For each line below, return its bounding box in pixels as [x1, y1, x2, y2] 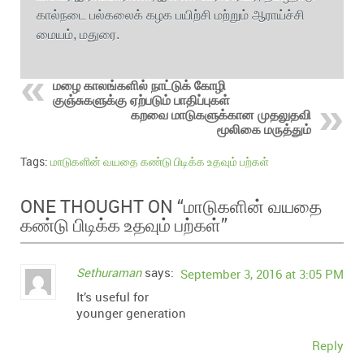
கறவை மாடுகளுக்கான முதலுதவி [131, 108, 311, 122]
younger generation [76, 305, 186, 321]
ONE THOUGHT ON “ [20, 194, 184, 218]
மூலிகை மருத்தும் [217, 123, 311, 136]
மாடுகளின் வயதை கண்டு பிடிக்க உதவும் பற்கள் [50, 154, 269, 169]
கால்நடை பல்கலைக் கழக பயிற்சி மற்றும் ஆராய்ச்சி [37, 8, 305, 22]
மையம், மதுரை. [37, 28, 119, 41]
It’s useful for [76, 289, 149, 305]
